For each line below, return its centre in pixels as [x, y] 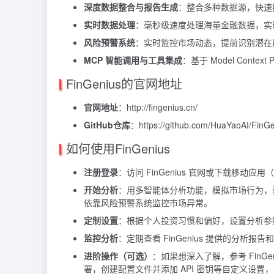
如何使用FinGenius [118, 149]
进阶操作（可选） [118, 256]
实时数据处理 [109, 25]
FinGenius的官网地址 [124, 84]
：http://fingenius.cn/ [158, 107]
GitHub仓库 [107, 125]
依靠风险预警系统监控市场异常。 [148, 203]
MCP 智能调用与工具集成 [133, 60]
